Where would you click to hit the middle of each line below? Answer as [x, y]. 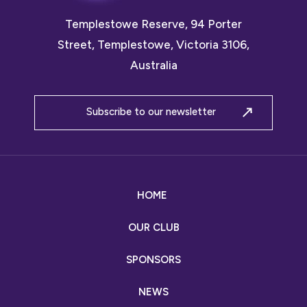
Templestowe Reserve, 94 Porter [153, 24]
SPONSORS [153, 259]
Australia [153, 65]
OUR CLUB [153, 227]
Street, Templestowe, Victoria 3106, [153, 44]
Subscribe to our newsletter [151, 111]
